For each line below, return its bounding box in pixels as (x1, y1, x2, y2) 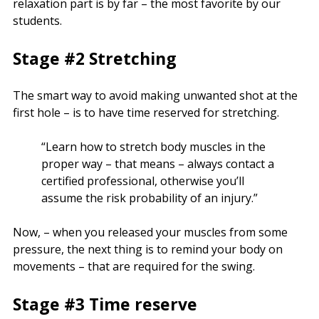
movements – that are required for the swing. (13, 258, 255, 274)
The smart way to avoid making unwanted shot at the (13, 87, 298, 103)
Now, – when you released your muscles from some (13, 224, 288, 240)
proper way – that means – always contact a (41, 155, 274, 172)
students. (13, 12, 62, 28)
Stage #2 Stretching (13, 46, 177, 70)
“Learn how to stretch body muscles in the (41, 138, 266, 155)
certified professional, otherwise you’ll (41, 172, 244, 189)
